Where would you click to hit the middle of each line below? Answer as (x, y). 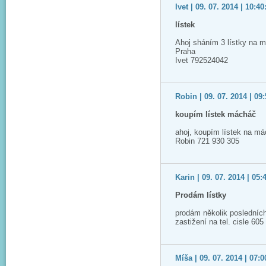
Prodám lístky (201, 195)
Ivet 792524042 (202, 60)
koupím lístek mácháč (216, 114)
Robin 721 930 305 (207, 141)
